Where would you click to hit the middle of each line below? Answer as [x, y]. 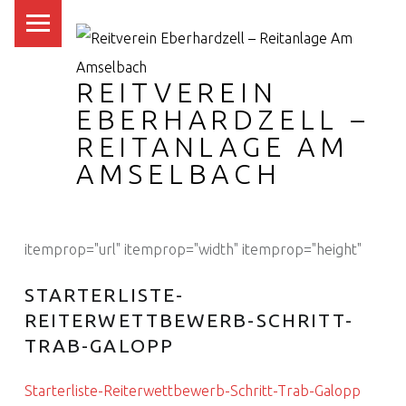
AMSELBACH [179, 174]
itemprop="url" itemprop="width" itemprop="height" [193, 249]
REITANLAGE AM [213, 147]
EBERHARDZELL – [222, 120]
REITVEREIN [177, 93]
